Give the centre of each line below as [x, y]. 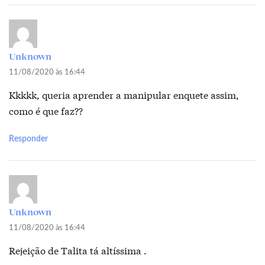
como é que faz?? [46, 111]
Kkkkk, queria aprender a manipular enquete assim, [124, 95]
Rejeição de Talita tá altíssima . [78, 250]
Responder [28, 139]
